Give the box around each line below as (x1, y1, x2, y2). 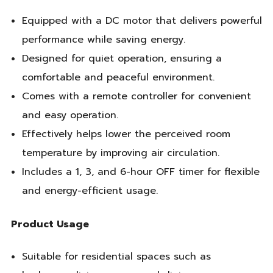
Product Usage (11, 216, 89, 232)
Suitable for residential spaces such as (21, 249, 211, 264)
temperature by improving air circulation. (21, 146, 219, 161)
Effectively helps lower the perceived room (21, 127, 230, 142)
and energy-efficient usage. (21, 183, 158, 199)
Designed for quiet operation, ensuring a (21, 51, 222, 66)
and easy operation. (21, 108, 118, 123)
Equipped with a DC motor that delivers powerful (21, 13, 262, 29)
